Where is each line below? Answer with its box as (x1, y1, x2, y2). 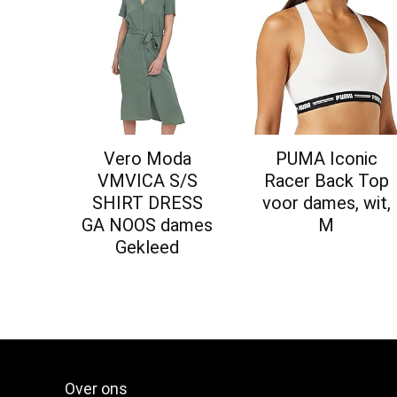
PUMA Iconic (275, 148, 378, 170)
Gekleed (115, 237, 180, 259)
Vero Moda (103, 148, 191, 170)
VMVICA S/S (97, 170, 198, 192)
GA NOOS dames (82, 214, 214, 237)
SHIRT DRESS (91, 192, 203, 214)
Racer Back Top (263, 170, 389, 192)
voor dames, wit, (261, 192, 391, 214)
